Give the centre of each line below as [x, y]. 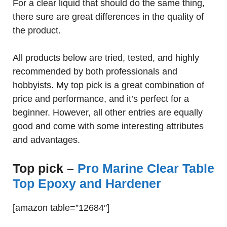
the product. [37, 30]
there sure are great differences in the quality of [108, 17]
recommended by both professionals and [95, 71]
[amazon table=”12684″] [61, 208]
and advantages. [46, 140]
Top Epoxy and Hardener [87, 183]
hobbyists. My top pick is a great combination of [108, 85]
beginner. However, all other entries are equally [108, 112]
